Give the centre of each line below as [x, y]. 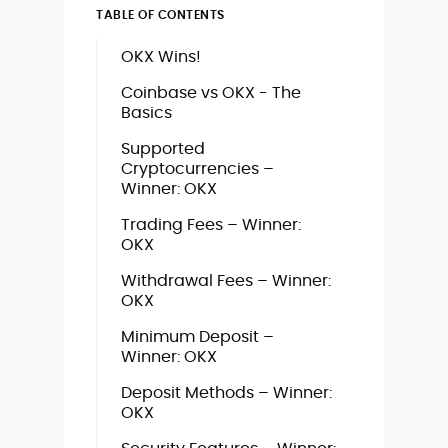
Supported [163, 148]
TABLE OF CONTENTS [160, 14]
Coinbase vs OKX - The [211, 92]
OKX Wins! [161, 56]
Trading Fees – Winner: [211, 224]
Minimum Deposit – [197, 336]
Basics [146, 112]
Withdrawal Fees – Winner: [226, 280]
